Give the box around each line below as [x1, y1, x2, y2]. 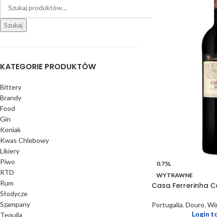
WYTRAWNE [156, 171, 193, 179]
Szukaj [4, 21, 23, 29]
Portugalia [151, 201, 183, 209]
